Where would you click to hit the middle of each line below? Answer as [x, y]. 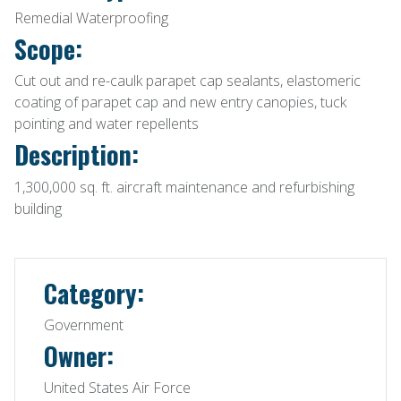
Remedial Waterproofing [91, 17]
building [38, 208]
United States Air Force [117, 388]
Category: [94, 293]
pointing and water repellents [107, 124]
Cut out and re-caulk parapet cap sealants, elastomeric [188, 81]
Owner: [79, 356]
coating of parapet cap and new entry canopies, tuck [180, 102]
